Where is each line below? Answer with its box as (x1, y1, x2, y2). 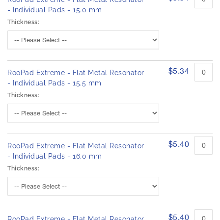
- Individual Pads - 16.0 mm (7, 152, 102, 161)
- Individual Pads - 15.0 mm (7, 6, 102, 14)
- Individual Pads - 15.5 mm (7, 79, 102, 87)
